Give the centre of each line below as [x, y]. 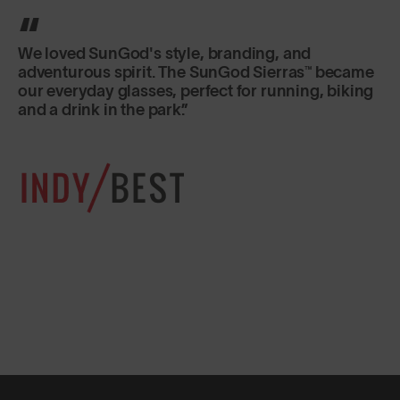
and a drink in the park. [101, 109]
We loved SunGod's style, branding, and [165, 53]
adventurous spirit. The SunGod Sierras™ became [196, 72]
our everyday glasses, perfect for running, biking [196, 91]
